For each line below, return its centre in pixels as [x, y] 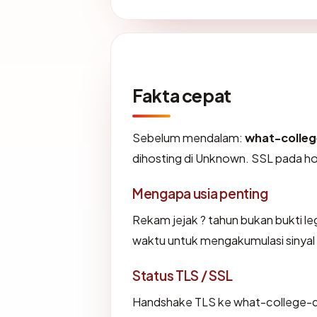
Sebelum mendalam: [189, 138]
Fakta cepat [182, 96]
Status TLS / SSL [183, 276]
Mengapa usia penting [200, 194]
